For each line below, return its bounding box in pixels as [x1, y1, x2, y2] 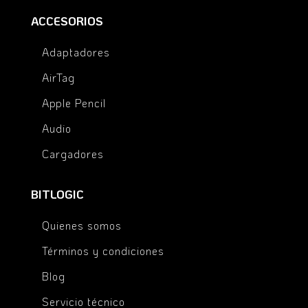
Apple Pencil [41, 96, 106, 111]
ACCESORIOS [30, 13, 103, 29]
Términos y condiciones [41, 243, 164, 258]
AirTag [41, 70, 75, 85]
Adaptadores [41, 45, 110, 60]
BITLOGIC [30, 186, 84, 202]
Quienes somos [41, 218, 122, 233]
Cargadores [41, 146, 104, 162]
